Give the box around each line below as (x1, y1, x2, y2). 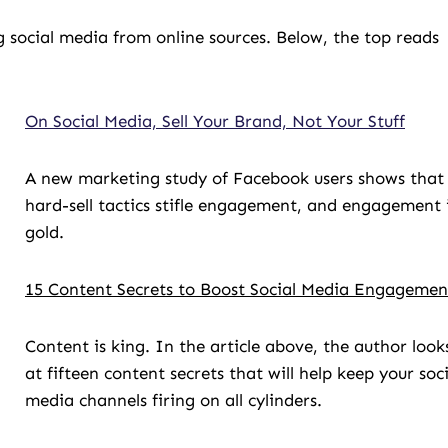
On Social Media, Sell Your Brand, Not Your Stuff (25, 111, 405, 131)
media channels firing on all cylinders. (25, 390, 322, 410)
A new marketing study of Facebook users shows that (25, 168, 444, 188)
